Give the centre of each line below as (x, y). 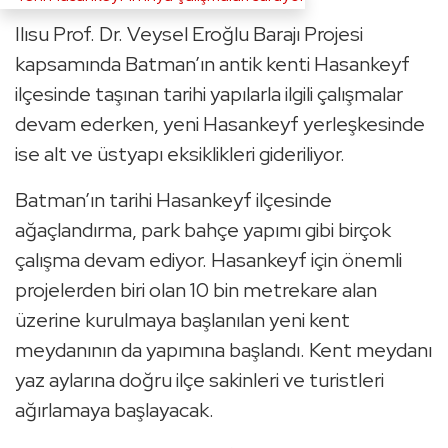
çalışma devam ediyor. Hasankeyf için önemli (208, 260)
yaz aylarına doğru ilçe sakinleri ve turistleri (199, 380)
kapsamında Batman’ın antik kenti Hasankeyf (212, 64)
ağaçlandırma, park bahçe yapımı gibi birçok (203, 230)
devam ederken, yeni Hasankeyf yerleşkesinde (220, 124)
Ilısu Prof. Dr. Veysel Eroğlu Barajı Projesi (189, 34)
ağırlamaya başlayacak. (114, 410)
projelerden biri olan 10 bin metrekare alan (196, 290)
